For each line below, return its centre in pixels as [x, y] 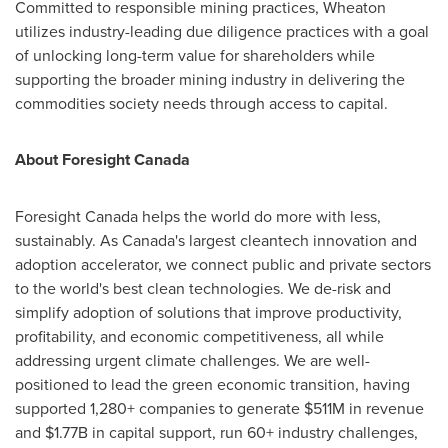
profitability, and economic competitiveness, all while [199, 336]
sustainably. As [68, 240]
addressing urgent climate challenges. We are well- [192, 360]
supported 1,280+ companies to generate [159, 408]
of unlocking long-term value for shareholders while [195, 55]
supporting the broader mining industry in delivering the [210, 79]
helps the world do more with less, [259, 216]
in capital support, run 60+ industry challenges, [253, 432]
